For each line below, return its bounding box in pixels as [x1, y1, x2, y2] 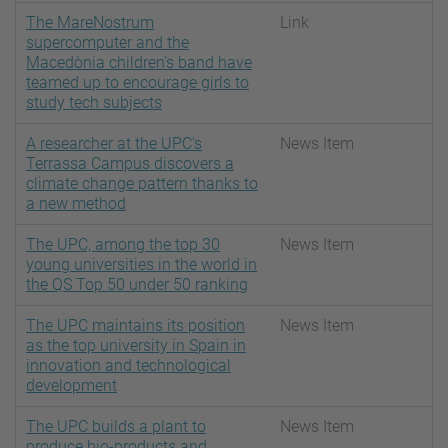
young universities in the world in [26, 255, 257, 275]
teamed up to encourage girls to [26, 73, 249, 93]
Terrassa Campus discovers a [26, 154, 234, 174]
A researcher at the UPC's [26, 134, 202, 154]
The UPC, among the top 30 [26, 235, 220, 255]
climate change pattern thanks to [26, 174, 258, 194]
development [26, 376, 117, 396]
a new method [26, 194, 126, 214]
